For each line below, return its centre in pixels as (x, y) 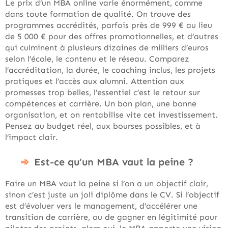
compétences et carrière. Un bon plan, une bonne (101, 104)
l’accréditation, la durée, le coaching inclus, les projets (110, 70)
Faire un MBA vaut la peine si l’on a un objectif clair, (107, 183)
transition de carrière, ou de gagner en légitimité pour (111, 217)
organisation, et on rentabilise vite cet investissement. (111, 115)
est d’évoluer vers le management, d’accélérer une (101, 206)
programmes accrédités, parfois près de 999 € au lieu (109, 25)
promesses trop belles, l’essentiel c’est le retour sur (103, 92)
